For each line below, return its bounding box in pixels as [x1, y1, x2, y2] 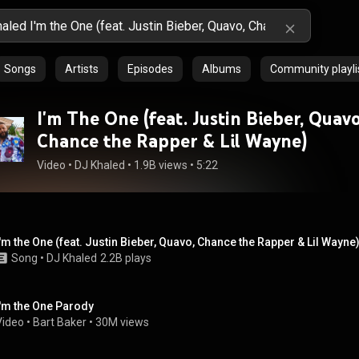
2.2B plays [100, 252, 151, 264]
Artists [65, 63, 99, 75]
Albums [202, 63, 241, 75]
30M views [95, 316, 149, 329]
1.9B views [134, 159, 188, 171]
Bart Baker [33, 316, 87, 329]
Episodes [127, 63, 173, 75]
